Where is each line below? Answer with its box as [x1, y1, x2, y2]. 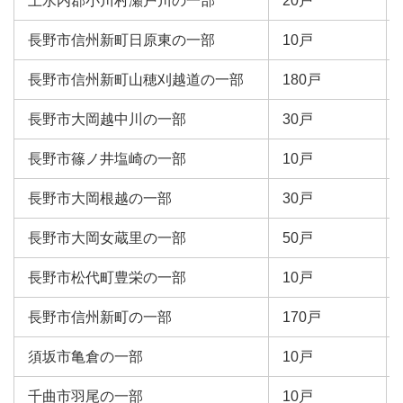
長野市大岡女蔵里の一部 [28, 230, 186, 246]
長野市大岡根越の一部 [28, 191, 172, 206]
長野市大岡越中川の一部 [28, 112, 186, 127]
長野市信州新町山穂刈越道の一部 [28, 72, 244, 87]
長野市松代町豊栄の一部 [28, 270, 186, 285]
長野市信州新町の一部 [28, 309, 172, 325]
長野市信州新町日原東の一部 [28, 32, 215, 48]
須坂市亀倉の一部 [28, 349, 143, 364]
